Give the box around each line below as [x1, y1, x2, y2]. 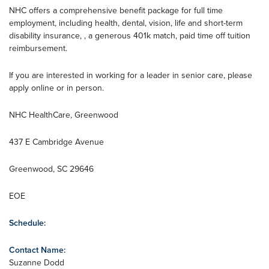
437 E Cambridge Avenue [9, 136, 104, 148]
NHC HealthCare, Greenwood [9, 109, 118, 121]
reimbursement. [9, 42, 67, 54]
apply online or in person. [9, 82, 104, 94]
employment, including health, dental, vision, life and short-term [9, 17, 243, 29]
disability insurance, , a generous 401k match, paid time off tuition [9, 29, 250, 41]
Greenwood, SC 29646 [9, 163, 94, 175]
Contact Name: [9, 244, 65, 256]
